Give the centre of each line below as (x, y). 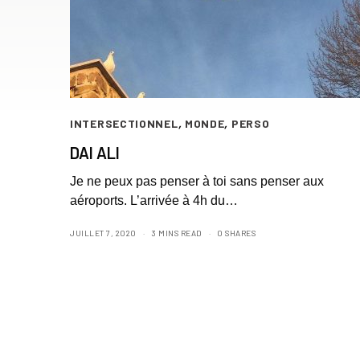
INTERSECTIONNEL (124, 123)
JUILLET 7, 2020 (103, 233)
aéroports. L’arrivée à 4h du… (154, 200)
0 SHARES (236, 233)
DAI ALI (95, 152)
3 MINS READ (177, 233)
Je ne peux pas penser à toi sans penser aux (197, 181)
